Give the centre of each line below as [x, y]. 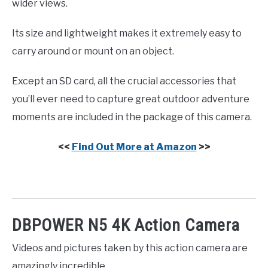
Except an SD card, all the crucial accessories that [124, 81]
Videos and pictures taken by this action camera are [130, 248]
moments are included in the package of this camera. [132, 117]
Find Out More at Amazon [134, 147]
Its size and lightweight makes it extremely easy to [127, 33]
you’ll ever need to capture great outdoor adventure [131, 99]
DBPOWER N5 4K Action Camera [126, 225]
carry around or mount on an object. [93, 51]
